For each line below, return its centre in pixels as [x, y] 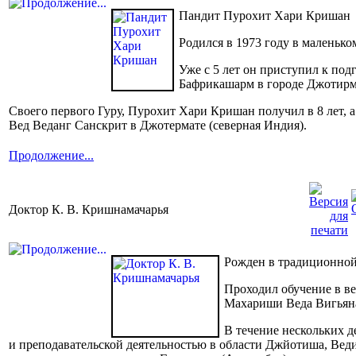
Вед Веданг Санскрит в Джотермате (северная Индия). [158, 125]
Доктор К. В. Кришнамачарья [89, 209]
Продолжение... [51, 155]
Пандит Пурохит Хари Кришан [265, 15]
